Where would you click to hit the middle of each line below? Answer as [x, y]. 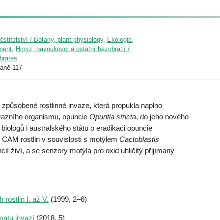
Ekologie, [120, 40]
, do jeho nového [162, 117]
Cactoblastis [139, 139]
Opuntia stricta [113, 117]
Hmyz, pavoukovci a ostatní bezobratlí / [73, 49]
